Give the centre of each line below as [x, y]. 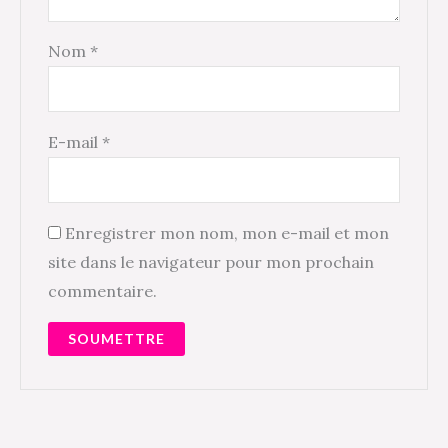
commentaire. [102, 291]
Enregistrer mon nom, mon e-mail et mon [226, 233]
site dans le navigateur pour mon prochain [210, 262]
